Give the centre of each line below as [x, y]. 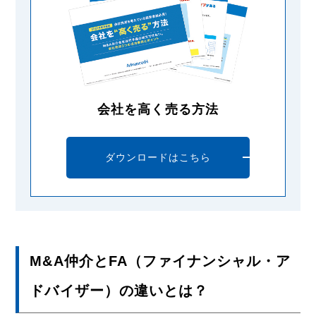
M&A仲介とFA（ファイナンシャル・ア [160, 261]
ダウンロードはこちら [158, 157]
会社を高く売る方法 [158, 109]
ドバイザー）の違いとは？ [119, 291]
